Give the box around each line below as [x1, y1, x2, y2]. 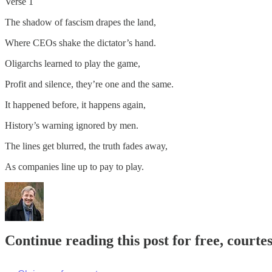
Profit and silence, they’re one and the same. [5, 78, 174, 89]
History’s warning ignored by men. [5, 120, 138, 131]
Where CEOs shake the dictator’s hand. [5, 37, 156, 48]
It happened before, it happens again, [5, 99, 146, 110]
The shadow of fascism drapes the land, [5, 16, 156, 27]
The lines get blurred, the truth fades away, [5, 140, 168, 151]
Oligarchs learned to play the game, [5, 58, 140, 69]
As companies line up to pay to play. [5, 161, 144, 172]
